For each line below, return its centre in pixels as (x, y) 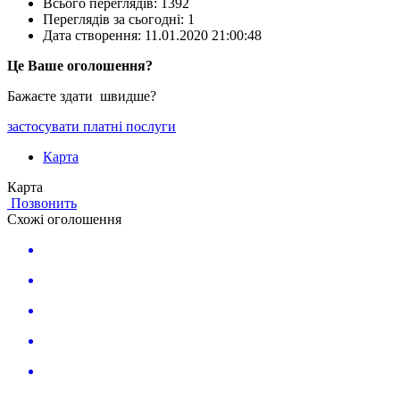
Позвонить (42, 204)
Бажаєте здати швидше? (82, 96)
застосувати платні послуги (92, 127)
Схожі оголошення (64, 220)
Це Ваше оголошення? (80, 66)
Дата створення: (94, 36)
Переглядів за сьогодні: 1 (119, 20)
